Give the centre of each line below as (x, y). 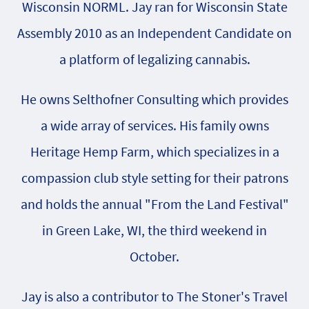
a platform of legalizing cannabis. (154, 59)
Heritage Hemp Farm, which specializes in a (154, 151)
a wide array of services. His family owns (154, 125)
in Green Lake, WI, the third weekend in (154, 230)
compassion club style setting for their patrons (154, 177)
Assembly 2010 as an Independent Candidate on (154, 32)
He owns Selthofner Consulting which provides (154, 99)
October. (154, 256)
